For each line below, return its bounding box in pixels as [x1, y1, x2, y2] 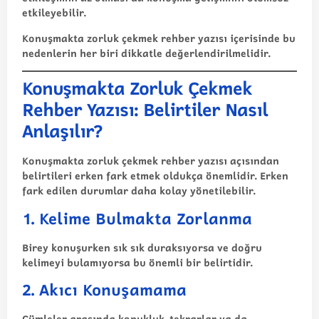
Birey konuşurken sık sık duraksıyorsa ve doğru [22, 239, 262, 255]
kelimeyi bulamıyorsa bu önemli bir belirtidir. [22, 254, 253, 270]
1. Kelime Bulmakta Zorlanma [22, 206, 252, 230]
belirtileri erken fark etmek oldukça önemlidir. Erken [22, 168, 288, 184]
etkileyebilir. [22, 5, 86, 21]
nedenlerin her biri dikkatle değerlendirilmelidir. [22, 45, 271, 61]
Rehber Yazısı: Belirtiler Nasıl [22, 96, 268, 123]
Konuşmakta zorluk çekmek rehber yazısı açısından [22, 153, 279, 169]
